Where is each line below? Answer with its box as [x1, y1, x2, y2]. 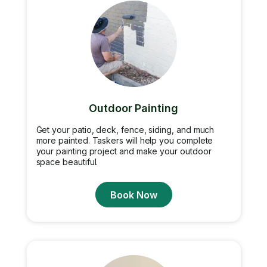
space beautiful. [36, 157, 98, 167]
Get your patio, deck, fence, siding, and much [36, 125, 215, 135]
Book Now [110, 188, 157, 201]
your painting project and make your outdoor [36, 146, 212, 156]
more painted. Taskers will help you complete [36, 135, 213, 145]
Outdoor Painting [89, 102, 178, 114]
